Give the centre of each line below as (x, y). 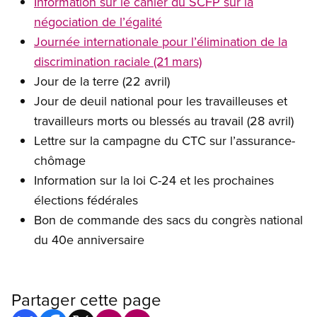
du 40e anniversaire (89, 240)
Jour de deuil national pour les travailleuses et (161, 101)
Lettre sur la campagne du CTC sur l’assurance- (165, 141)
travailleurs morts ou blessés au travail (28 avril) (164, 121)
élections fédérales (86, 200)
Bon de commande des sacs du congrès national (168, 220)
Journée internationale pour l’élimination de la (161, 42)
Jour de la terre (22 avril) (102, 81)
